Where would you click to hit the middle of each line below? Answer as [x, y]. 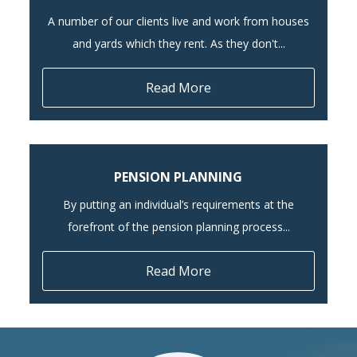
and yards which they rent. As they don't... [178, 43]
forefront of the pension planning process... [178, 226]
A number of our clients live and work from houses [178, 21]
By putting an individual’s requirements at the [178, 204]
